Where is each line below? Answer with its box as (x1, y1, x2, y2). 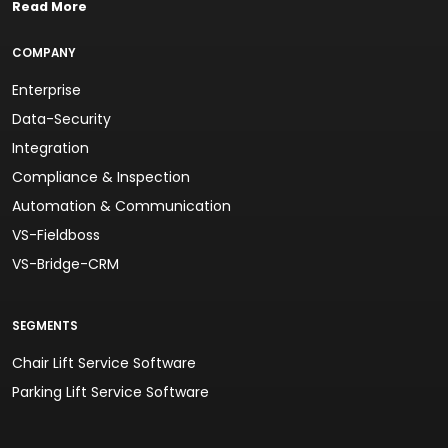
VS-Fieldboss (12, 225, 100, 245)
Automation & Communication (12, 196, 231, 216)
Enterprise (12, 80, 81, 100)
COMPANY (12, 45, 76, 61)
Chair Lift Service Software (12, 353, 196, 373)
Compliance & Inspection (12, 167, 190, 187)
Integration (12, 138, 89, 158)
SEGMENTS (12, 318, 78, 334)
